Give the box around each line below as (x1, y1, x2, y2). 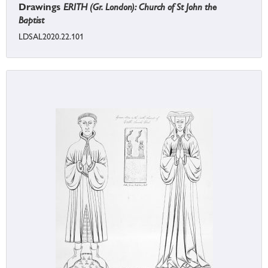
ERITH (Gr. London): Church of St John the (63, 1, 217, 13)
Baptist (19, 14, 44, 26)
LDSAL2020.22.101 (19, 32, 84, 42)
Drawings (19, 1, 63, 13)
